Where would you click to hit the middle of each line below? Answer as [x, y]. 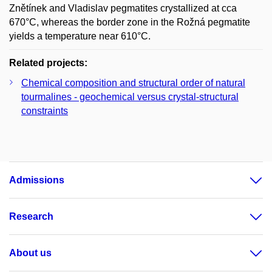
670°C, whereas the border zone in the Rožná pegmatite [130, 22]
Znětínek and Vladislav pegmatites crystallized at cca [123, 8]
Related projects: [48, 63]
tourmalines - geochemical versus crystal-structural [130, 97]
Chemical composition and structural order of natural [133, 83]
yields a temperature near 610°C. [80, 36]
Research [31, 216]
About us [30, 253]
